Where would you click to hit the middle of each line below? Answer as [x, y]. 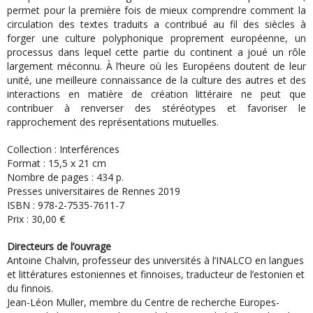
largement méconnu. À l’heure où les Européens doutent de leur [156, 66]
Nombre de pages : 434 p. [65, 177]
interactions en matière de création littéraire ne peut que [156, 94]
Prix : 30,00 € [36, 219]
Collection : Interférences [63, 149]
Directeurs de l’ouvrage [59, 246]
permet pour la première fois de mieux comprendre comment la [156, 10]
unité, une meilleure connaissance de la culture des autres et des [156, 80]
